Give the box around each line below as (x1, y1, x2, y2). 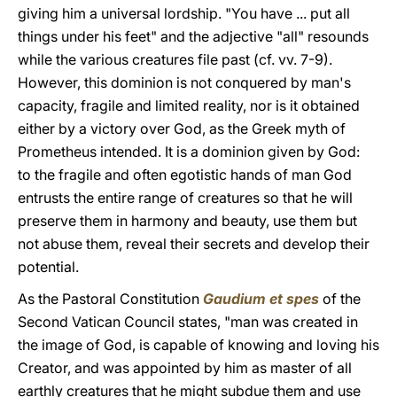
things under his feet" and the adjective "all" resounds (18, 27, 369, 45)
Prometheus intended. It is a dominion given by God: (18, 143, 363, 160)
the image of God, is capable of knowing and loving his (18, 336, 379, 354)
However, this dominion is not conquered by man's (18, 74, 351, 91)
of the (319, 290, 361, 307)
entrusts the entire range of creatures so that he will (18, 189, 353, 206)
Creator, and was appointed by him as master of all (18, 359, 352, 377)
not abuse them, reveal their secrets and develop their (18, 235, 370, 253)
